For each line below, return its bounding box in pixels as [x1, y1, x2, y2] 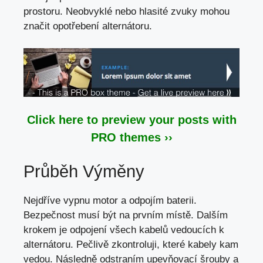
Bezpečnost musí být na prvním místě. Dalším [23, 209, 228, 221]
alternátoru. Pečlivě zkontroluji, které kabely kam [23, 238, 238, 250]
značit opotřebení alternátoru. [23, 20, 152, 32]
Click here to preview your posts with [26, 113, 237, 127]
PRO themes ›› [90, 131, 173, 144]
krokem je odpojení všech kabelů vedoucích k [23, 224, 224, 235]
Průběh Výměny [23, 161, 144, 181]
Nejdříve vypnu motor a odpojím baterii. [23, 194, 197, 206]
